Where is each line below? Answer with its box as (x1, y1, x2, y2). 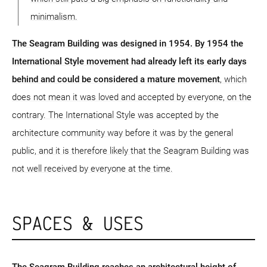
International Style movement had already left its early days (12, 56, 247, 67)
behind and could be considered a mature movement (12, 74, 220, 85)
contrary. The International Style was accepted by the (12, 110, 219, 121)
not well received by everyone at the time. (12, 163, 173, 175)
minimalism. (30, 11, 77, 23)
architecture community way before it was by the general (12, 128, 233, 139)
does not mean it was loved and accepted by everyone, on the (12, 92, 252, 103)
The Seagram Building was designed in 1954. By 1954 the (12, 38, 243, 49)
